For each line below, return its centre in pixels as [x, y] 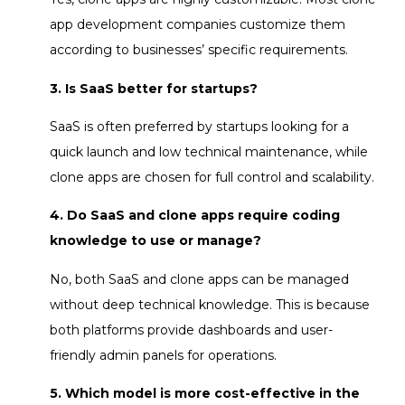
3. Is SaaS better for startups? [154, 88]
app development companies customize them [198, 25]
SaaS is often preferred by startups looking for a [199, 126]
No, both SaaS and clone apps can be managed [199, 279]
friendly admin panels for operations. [163, 355]
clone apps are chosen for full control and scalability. [212, 177]
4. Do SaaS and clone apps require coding [195, 216]
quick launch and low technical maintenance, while [209, 151]
